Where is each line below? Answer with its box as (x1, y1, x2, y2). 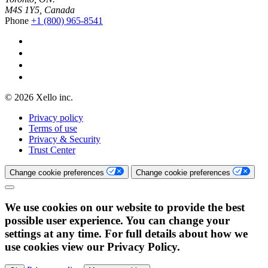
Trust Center (29, 144, 75, 155)
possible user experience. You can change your (5, 214, 230, 227)
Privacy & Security (29, 133, 100, 144)
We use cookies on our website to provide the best (5, 200, 245, 214)
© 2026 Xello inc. (5, 92, 73, 102)
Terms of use (29, 123, 77, 133)
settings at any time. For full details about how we (5, 227, 248, 240)
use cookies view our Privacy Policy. (5, 240, 180, 253)
